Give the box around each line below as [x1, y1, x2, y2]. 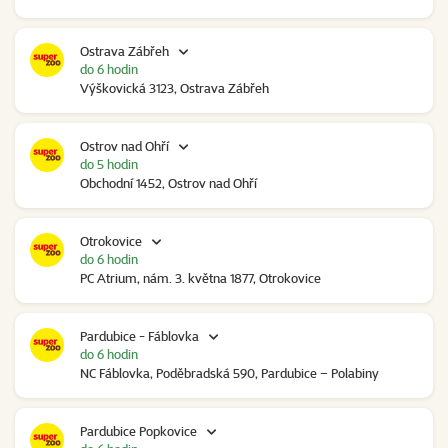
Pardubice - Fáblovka [80, 328, 199, 345]
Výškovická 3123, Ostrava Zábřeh [80, 80, 269, 97]
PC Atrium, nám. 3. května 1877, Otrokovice [80, 270, 321, 287]
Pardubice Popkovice [80, 423, 197, 440]
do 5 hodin [80, 156, 138, 173]
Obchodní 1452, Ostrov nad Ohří [80, 175, 257, 192]
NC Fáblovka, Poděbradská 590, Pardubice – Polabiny [80, 365, 379, 382]
